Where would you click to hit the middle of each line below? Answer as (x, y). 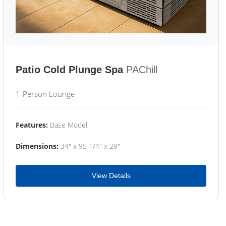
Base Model (68, 125)
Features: (32, 125)
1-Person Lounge (45, 94)
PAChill (142, 70)
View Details (111, 176)
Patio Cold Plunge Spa (69, 70)
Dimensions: (37, 146)
